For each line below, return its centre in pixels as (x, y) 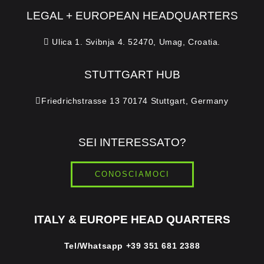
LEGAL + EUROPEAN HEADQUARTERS (132, 16)
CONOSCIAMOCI (132, 174)
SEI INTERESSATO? (132, 143)
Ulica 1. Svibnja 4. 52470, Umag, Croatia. (135, 42)
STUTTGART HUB (132, 75)
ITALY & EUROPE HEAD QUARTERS (132, 220)
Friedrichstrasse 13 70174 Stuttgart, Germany (135, 101)
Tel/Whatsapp (95, 246)
